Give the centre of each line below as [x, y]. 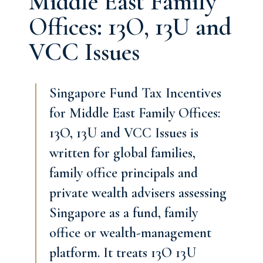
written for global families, [122, 153]
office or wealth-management [130, 233]
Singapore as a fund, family [124, 213]
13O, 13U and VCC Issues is [124, 133]
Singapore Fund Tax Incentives [135, 93]
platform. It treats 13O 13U [123, 253]
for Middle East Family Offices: [135, 113]
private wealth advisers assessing [138, 193]
